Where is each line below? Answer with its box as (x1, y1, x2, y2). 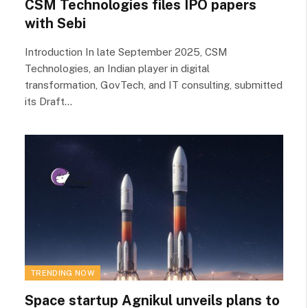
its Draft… (25, 96, 72, 107)
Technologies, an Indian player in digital (25, 63, 210, 74)
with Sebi (25, 15, 86, 32)
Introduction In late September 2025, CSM (25, 46, 228, 58)
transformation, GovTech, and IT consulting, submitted (25, 79, 283, 91)
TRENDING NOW (30, 268, 95, 277)
